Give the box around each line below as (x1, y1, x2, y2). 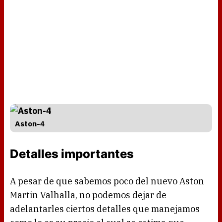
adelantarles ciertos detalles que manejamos (10, 203, 200, 215)
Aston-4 (15, 118, 45, 129)
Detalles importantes (10, 147, 134, 162)
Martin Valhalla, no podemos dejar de (10, 189, 166, 201)
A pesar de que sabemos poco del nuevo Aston (10, 175, 204, 187)
